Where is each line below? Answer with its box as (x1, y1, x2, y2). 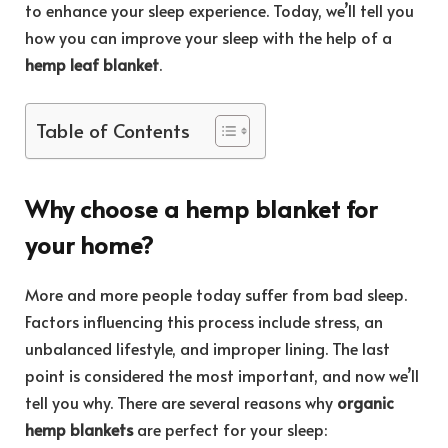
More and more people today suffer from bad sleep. (25, 283, 407, 306)
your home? (25, 228, 153, 262)
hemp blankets (25, 418, 133, 441)
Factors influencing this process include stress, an (25, 310, 383, 333)
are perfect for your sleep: (133, 418, 327, 441)
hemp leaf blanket (25, 53, 159, 76)
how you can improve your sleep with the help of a (25, 26, 392, 49)
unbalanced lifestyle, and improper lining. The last (25, 337, 390, 360)
